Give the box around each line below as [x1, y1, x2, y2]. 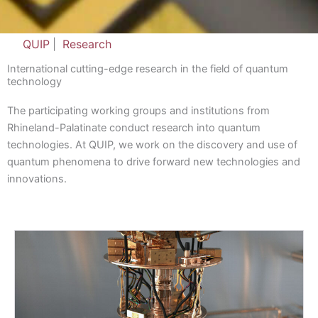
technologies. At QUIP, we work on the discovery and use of [7, 138, 297, 152]
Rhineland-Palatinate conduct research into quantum [7, 121, 261, 135]
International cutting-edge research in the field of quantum [7, 62, 288, 76]
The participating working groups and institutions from [7, 104, 270, 118]
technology [7, 75, 62, 89]
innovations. [7, 172, 67, 186]
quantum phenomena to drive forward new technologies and [7, 155, 300, 169]
